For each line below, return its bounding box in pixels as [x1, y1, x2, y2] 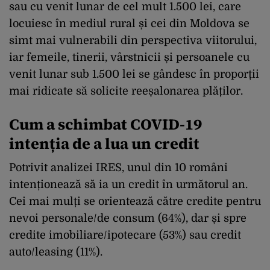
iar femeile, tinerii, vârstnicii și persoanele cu [9, 51, 250, 63]
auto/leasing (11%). [9, 245, 102, 258]
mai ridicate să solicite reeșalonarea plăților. [9, 84, 243, 97]
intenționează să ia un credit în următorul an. [9, 178, 248, 190]
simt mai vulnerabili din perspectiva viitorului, [9, 34, 257, 46]
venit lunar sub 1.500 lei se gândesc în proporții [9, 67, 259, 80]
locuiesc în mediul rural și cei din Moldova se [9, 17, 250, 30]
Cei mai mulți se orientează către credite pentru [9, 195, 261, 207]
